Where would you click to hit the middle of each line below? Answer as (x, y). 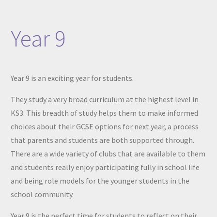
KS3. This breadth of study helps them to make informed (105, 113)
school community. (42, 194)
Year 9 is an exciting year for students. (72, 78)
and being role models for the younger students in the (100, 181)
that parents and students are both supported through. (103, 140)
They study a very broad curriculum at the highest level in (105, 99)
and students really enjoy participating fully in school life (105, 167)
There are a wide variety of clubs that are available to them (108, 154)
